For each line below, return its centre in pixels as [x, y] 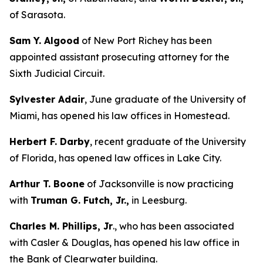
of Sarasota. [37, 15]
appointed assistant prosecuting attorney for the [119, 57]
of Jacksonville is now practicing [159, 184]
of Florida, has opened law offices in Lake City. [115, 158]
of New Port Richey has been [146, 41]
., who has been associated [173, 226]
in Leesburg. [158, 200]
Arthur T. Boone [47, 184]
